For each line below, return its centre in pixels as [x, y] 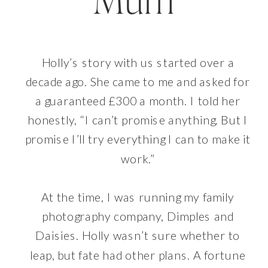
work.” [138, 159]
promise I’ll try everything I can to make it [138, 139]
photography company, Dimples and [138, 216]
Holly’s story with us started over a [138, 63]
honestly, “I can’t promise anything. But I [138, 120]
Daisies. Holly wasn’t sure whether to [138, 236]
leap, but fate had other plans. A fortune [138, 255]
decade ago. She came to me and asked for [138, 82]
